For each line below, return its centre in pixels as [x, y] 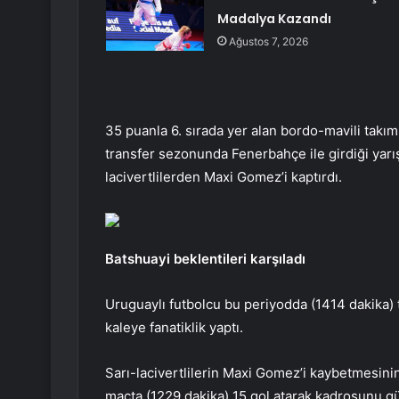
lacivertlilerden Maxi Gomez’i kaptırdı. [224, 177]
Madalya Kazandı [274, 19]
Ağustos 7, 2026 [268, 42]
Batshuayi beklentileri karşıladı [205, 259]
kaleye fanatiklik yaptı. [174, 328]
